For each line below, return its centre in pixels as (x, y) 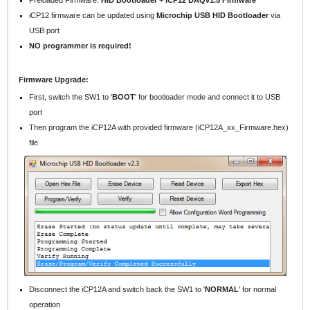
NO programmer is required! (81, 45)
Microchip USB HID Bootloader (213, 15)
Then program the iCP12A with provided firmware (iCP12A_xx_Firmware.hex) (159, 128)
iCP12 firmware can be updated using (93, 15)
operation (45, 304)
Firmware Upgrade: (54, 79)
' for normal (258, 289)
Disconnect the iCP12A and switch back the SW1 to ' (117, 289)
